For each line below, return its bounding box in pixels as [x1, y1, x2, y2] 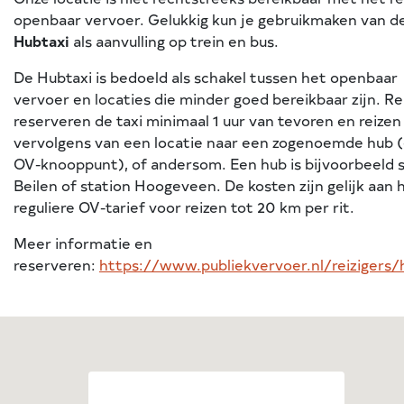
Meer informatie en [14, 233, 152, 252]
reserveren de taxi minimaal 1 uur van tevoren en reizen [14, 110, 401, 130]
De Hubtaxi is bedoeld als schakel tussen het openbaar [14, 67, 398, 87]
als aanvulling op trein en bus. [69, 31, 279, 50]
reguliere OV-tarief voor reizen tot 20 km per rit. [14, 197, 354, 216]
